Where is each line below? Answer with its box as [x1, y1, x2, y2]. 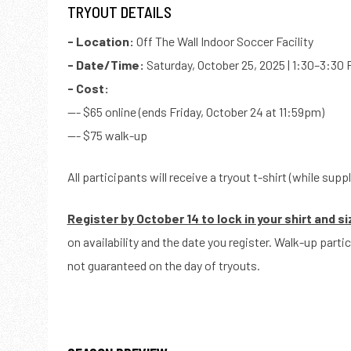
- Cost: [67, 81, 109, 96]
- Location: [67, 34, 134, 49]
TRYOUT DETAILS [67, 2, 172, 22]
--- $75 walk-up [67, 128, 150, 143]
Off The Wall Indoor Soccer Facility [133, 34, 313, 49]
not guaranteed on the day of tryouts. [67, 258, 260, 273]
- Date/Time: [67, 57, 144, 73]
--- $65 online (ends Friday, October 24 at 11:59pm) [67, 104, 324, 120]
